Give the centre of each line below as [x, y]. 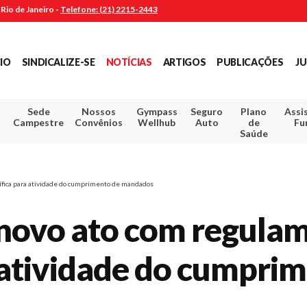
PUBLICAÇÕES [250, 62]
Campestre [39, 122]
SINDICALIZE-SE [58, 62]
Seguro [207, 111]
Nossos [99, 111]
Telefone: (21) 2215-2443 [109, 9]
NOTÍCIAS [129, 62]
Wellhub [157, 122]
